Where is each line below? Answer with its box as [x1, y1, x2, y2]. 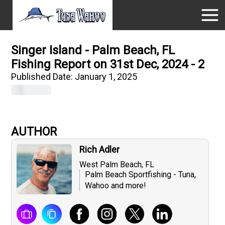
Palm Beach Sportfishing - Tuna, [85, 170, 196, 179]
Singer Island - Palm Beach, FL [11, 43, 175, 57]
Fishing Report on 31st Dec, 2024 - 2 [11, 57, 205, 71]
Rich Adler [79, 144, 120, 155]
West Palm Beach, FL [79, 160, 155, 169]
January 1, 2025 [75, 71, 138, 82]
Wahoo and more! [85, 181, 147, 190]
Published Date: [11, 71, 75, 82]
